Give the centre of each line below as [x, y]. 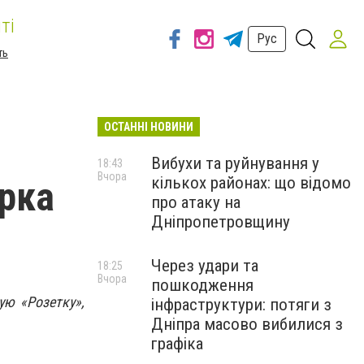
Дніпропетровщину [221, 222]
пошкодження [202, 285]
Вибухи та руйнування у [235, 163]
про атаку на [196, 202]
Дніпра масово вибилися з [247, 324]
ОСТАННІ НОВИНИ [149, 127]
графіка [177, 344]
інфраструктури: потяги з [241, 305]
